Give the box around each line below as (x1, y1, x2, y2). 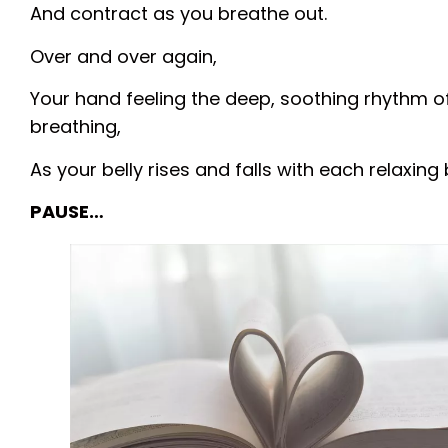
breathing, (30, 114, 121, 140)
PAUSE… (30, 199, 104, 225)
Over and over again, (30, 43, 217, 69)
